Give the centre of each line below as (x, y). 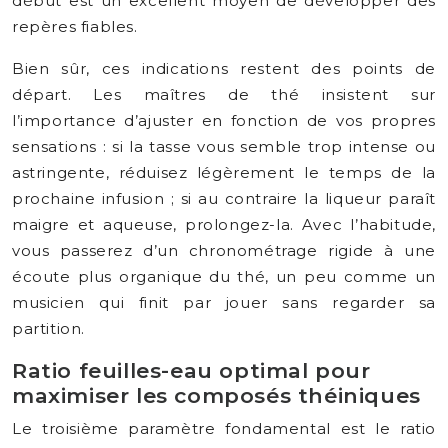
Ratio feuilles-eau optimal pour (191, 370)
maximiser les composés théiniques (216, 395)
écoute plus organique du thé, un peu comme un (224, 276)
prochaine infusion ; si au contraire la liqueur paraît (224, 198)
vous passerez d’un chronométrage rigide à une (224, 250)
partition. (48, 328)
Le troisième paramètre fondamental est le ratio (224, 428)
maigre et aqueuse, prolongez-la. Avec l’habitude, (224, 224)
